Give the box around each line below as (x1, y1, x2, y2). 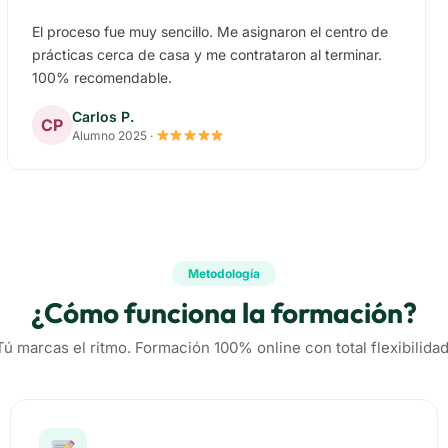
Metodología (188, 266, 260, 282)
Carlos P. (71, 107, 134, 125)
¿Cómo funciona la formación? (31, 295, 417, 331)
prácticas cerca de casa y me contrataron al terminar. (31, 46, 382, 64)
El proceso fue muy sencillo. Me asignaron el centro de (31, 23, 388, 41)
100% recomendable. (31, 69, 172, 87)
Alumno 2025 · (71, 127, 156, 143)
